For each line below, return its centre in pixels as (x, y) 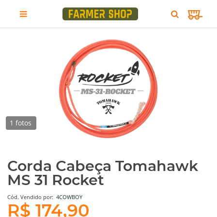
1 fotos (21, 123)
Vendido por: (38, 197)
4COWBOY (69, 197)
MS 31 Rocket (56, 180)
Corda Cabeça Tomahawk (103, 166)
